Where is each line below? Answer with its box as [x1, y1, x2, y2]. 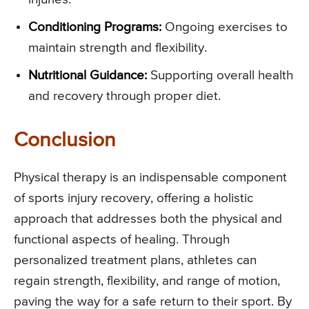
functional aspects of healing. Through [14, 233, 230, 247]
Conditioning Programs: [28, 21, 161, 34]
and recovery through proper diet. [28, 90, 221, 103]
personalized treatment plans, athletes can [14, 254, 257, 268]
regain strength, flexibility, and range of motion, [14, 275, 280, 288]
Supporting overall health [147, 69, 293, 83]
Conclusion [14, 130, 116, 152]
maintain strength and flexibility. [28, 41, 207, 55]
